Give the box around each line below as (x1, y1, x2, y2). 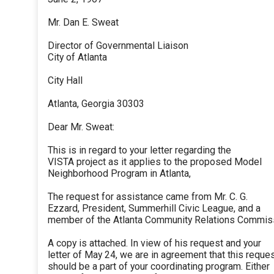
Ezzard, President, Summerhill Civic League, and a (48, 202, 261, 215)
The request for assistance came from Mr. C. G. (48, 191, 248, 203)
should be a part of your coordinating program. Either (48, 261, 270, 273)
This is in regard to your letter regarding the (48, 144, 231, 157)
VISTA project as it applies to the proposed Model (48, 156, 262, 168)
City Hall (48, 75, 83, 87)
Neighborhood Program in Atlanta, (48, 168, 191, 180)
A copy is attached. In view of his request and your (48, 237, 261, 250)
